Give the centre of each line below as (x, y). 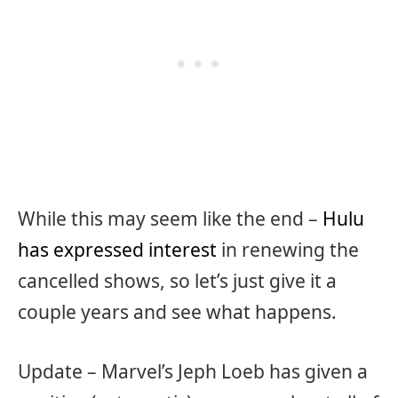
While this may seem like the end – (170, 218)
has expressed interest (117, 249)
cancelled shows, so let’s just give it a (177, 280)
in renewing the (288, 249)
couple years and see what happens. (177, 311)
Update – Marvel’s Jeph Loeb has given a (193, 371)
